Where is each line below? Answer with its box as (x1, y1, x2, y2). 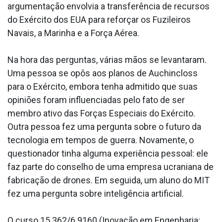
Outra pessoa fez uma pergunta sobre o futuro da (7, 121, 201, 132)
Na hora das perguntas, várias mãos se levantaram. (7, 55, 207, 65)
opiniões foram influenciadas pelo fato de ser (7, 95, 185, 106)
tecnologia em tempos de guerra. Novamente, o (7, 135, 194, 146)
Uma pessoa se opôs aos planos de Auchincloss (7, 68, 198, 79)
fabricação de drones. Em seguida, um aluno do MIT (7, 175, 210, 186)
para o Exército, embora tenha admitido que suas (7, 81, 198, 92)
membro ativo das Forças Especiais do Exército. (7, 108, 195, 119)
